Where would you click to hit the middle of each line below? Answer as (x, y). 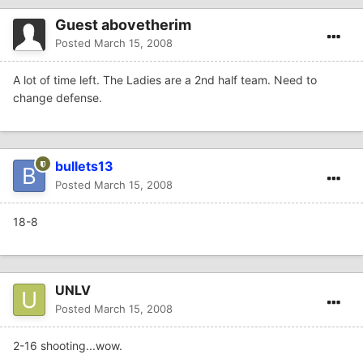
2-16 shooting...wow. (68, 346)
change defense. (58, 98)
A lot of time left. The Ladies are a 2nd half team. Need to (165, 80)
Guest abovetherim (123, 25)
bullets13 (84, 167)
